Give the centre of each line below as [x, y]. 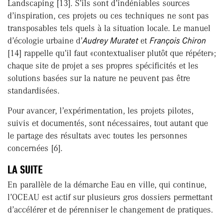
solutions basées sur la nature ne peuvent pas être [99, 78]
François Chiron [178, 41]
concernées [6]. [35, 148]
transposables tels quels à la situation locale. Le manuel [109, 28]
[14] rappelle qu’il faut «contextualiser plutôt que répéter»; [112, 53]
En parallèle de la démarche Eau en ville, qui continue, [107, 185]
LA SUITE [25, 170]
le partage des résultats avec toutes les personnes [97, 136]
